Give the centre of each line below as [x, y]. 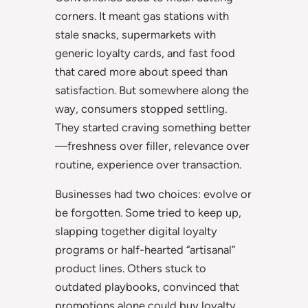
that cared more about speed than [141, 71]
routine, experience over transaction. [148, 164]
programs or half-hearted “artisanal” [145, 250]
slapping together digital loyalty [136, 231]
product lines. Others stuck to [131, 268]
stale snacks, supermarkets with [135, 34]
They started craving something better [153, 127]
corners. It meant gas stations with [142, 15]
